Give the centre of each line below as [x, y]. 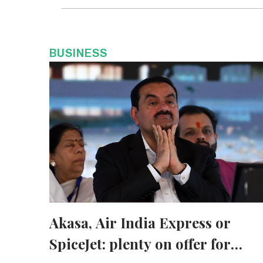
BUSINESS [78, 53]
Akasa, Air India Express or [140, 222]
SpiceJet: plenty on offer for [140, 243]
